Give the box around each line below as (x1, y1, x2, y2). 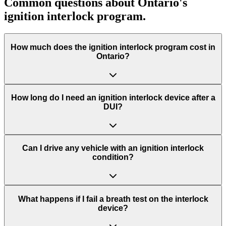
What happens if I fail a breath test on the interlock (18, 194, 208, 203)
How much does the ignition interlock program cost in (11, 42, 215, 51)
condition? (92, 153, 134, 162)
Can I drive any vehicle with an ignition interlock (22, 144, 204, 153)
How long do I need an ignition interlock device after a (11, 93, 215, 102)
